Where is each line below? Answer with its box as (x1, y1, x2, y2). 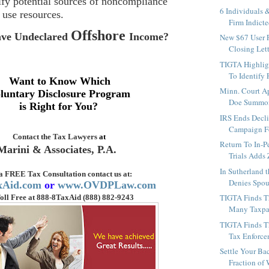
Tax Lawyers (52, 131, 99, 141)
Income (128, 30, 163, 43)
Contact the (12, 131, 53, 141)
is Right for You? (19, 100, 98, 112)
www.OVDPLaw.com (58, 178, 156, 191)
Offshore (70, 27, 129, 43)
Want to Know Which (8, 74, 110, 87)
